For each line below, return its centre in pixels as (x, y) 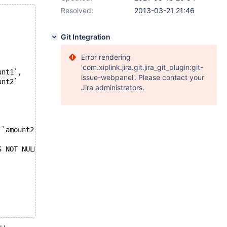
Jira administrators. (113, 87)
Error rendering (106, 57)
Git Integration (86, 37)
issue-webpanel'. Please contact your (143, 77)
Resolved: (77, 10)
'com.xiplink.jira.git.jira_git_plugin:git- (142, 67)
